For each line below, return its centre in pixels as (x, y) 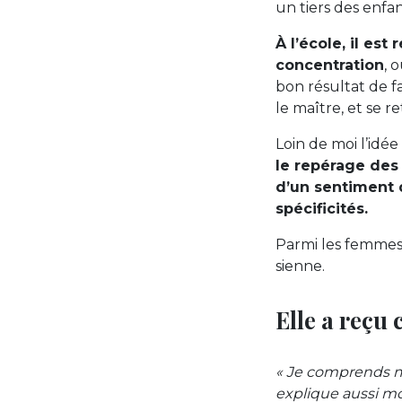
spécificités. (322, 209)
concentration (330, 66)
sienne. (300, 267)
